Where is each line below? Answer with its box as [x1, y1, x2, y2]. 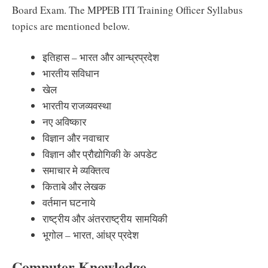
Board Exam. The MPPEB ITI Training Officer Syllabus [12, 2, 243, 17]
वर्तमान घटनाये [42, 196, 95, 209]
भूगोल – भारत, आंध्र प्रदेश [42, 228, 139, 242]
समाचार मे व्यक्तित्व [42, 163, 109, 177]
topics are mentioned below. [12, 19, 130, 33]
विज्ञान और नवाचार [42, 131, 109, 145]
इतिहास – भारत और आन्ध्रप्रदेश [42, 50, 159, 64]
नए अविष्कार [42, 115, 86, 129]
